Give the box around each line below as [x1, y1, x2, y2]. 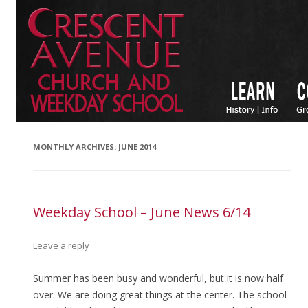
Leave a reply [33, 239, 89, 252]
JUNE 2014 [118, 142, 156, 152]
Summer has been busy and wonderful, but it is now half [33, 272, 283, 285]
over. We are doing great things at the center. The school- [33, 288, 290, 301]
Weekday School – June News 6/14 [33, 203, 250, 221]
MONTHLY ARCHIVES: [33, 142, 118, 152]
